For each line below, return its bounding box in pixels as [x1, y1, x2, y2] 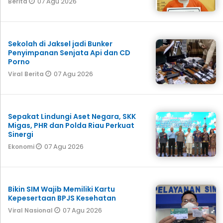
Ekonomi [8, 142, 36, 151]
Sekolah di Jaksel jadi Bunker [8, 38, 112, 49]
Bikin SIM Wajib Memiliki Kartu [8, 184, 115, 194]
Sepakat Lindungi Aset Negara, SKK [8, 111, 136, 121]
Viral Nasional [8, 206, 54, 215]
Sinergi [8, 129, 33, 139]
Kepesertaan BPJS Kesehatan [8, 193, 116, 203]
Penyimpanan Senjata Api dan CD [8, 47, 130, 58]
